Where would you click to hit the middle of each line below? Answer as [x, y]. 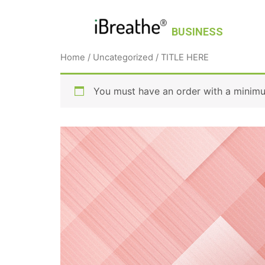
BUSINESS [197, 31]
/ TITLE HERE [181, 57]
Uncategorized [123, 57]
